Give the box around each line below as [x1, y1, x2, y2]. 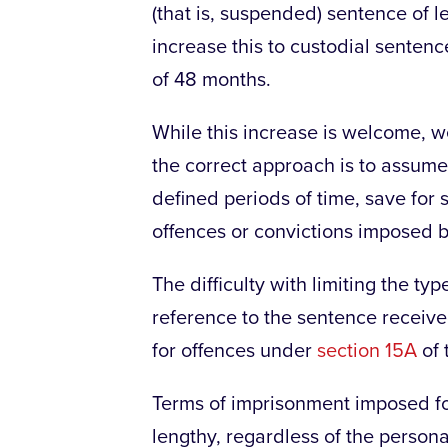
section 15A [317, 339, 417, 364]
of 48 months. [152, 68, 271, 93]
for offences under [152, 339, 317, 364]
